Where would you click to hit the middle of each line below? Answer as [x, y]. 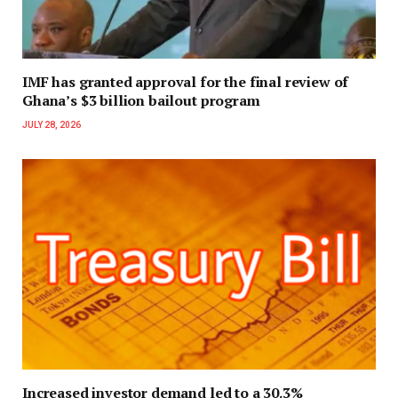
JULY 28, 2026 [52, 125]
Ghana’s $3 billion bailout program [141, 101]
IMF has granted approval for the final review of [186, 82]
